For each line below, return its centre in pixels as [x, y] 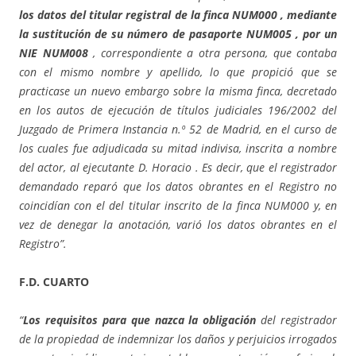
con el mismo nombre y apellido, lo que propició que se [178, 72]
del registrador [299, 320]
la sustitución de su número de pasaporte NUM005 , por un [178, 34]
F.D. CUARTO [54, 282]
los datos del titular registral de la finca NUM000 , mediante [178, 15]
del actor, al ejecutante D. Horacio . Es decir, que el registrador [178, 168]
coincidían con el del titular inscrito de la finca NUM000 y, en [178, 206]
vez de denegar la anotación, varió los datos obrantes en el [178, 225]
